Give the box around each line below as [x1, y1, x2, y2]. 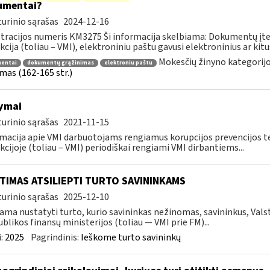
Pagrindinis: [30, 231, 81, 244]
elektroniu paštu [104, 58, 152, 67]
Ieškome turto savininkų [80, 231, 181, 244]
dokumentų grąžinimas [27, 58, 94, 67]
